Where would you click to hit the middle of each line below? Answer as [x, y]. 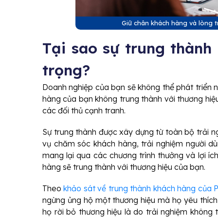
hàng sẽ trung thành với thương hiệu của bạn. [124, 167]
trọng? [66, 70]
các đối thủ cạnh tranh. [84, 110]
